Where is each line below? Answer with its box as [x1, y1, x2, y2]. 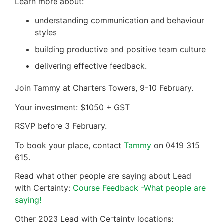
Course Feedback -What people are [73, 182, 206, 193]
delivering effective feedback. [35, 61, 147, 71]
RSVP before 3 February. [15, 121, 107, 131]
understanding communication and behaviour [35, 15, 204, 26]
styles [35, 27, 56, 38]
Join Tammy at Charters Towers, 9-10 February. [15, 83, 193, 93]
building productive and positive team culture [35, 44, 206, 55]
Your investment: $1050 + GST [15, 102, 130, 112]
